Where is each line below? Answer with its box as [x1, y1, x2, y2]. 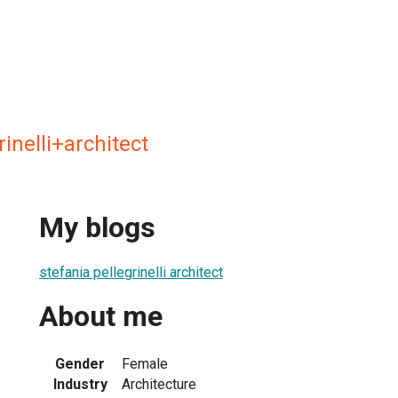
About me [39, 299, 163, 334]
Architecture [122, 375, 196, 393]
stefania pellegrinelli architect [39, 263, 223, 281]
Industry [52, 375, 107, 393]
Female [122, 354, 168, 372]
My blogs [39, 211, 155, 245]
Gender [55, 354, 105, 372]
